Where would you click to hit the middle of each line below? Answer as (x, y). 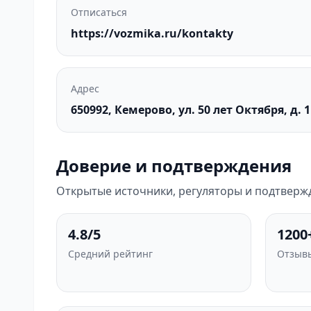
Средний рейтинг (110, 254)
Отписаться (99, 12)
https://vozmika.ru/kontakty (152, 33)
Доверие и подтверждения (174, 166)
